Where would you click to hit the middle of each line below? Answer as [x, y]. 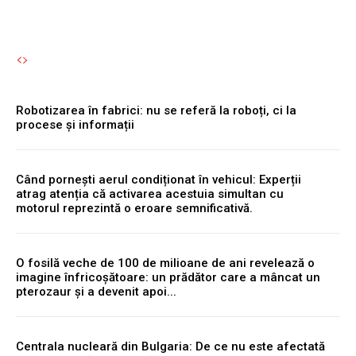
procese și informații [75, 124]
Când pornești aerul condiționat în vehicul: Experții [159, 179]
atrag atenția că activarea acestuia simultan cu [150, 193]
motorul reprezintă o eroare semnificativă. [134, 208]
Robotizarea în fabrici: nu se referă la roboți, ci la [156, 110]
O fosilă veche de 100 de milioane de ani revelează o [165, 263]
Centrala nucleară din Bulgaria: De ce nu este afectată [170, 346]
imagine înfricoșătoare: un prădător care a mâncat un [168, 277]
